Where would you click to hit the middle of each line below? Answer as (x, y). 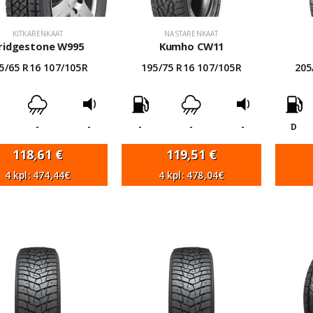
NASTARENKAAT (191, 34)
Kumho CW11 (191, 46)
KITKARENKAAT (38, 34)
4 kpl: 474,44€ (38, 175)
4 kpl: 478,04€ (191, 175)
